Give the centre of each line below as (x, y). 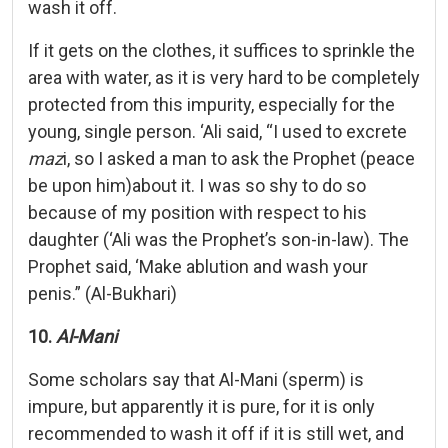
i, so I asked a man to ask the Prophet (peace (239, 158)
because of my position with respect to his (197, 212)
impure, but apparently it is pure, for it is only (201, 406)
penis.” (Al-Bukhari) (102, 293)
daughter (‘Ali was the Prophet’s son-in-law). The (218, 239)
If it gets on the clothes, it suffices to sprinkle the (221, 50)
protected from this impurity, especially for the (211, 104)
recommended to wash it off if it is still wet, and (216, 433)
